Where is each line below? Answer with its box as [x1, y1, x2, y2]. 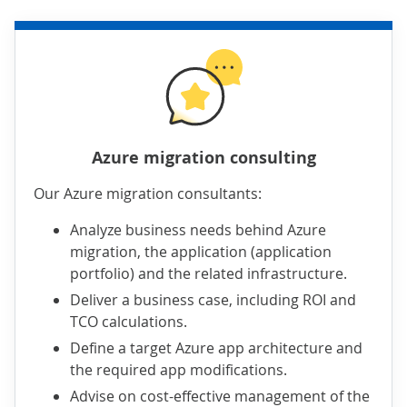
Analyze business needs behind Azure [70, 220, 326, 241]
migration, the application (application [70, 242, 332, 263]
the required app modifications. [70, 360, 287, 381]
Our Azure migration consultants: [34, 184, 262, 204]
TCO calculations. [70, 312, 187, 333]
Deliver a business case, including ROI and [70, 290, 356, 311]
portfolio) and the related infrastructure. [70, 263, 347, 284]
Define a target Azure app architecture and [70, 338, 362, 359]
